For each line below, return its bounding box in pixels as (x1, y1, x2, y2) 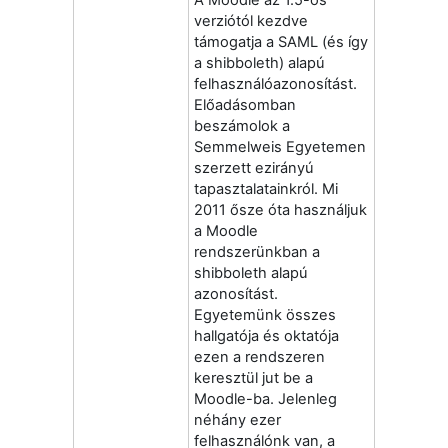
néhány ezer (194, 410, 281, 429)
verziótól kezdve (194, 11, 308, 30)
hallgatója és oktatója (194, 326, 339, 345)
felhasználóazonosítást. (194, 74, 357, 93)
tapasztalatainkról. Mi (194, 179, 338, 198)
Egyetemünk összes (194, 305, 336, 324)
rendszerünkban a (194, 242, 320, 261)
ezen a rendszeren (194, 347, 325, 366)
